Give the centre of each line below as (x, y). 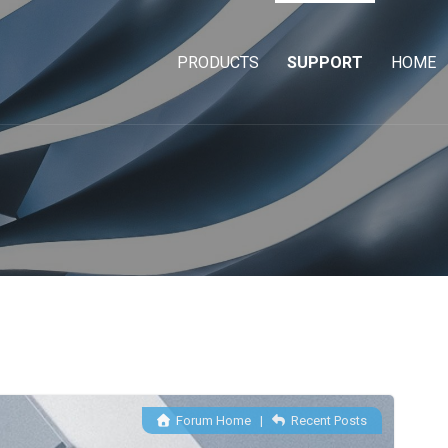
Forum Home (212, 421)
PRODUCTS (218, 63)
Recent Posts (328, 421)
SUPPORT (325, 63)
